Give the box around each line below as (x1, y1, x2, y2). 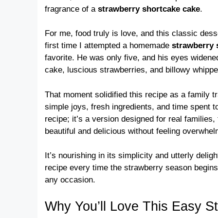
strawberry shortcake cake (98, 4, 200, 14)
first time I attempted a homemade (45, 41, 172, 51)
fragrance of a (45, 4, 98, 14)
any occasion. (45, 175, 95, 185)
